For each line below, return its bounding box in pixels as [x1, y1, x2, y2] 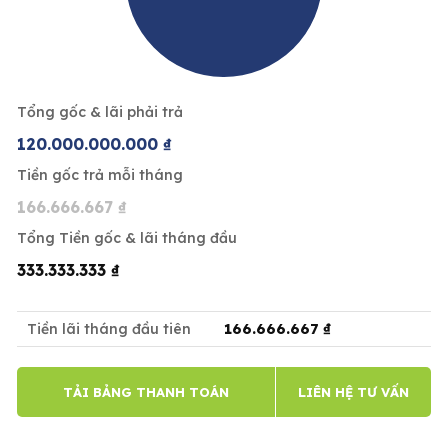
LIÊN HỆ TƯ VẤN [297, 384, 409, 401]
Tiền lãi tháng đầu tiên [27, 319, 191, 338]
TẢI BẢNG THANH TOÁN [62, 384, 229, 401]
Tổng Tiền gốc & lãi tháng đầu [17, 229, 237, 248]
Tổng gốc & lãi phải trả [17, 103, 183, 122]
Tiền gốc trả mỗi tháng [17, 166, 183, 185]
